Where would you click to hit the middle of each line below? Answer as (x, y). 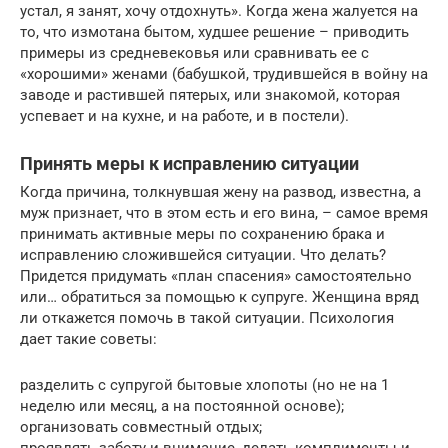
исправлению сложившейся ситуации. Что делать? (203, 255)
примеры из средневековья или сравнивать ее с (194, 53)
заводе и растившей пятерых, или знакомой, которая (210, 95)
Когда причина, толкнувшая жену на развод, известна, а (220, 192)
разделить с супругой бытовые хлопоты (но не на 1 (204, 385)
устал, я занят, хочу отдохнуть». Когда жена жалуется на (219, 11)
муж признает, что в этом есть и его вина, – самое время (224, 213)
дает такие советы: (88, 339)
